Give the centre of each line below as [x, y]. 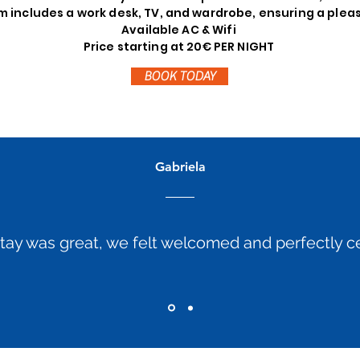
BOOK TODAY [180, 76]
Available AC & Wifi [180, 30]
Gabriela [180, 167]
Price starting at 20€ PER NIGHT [180, 47]
